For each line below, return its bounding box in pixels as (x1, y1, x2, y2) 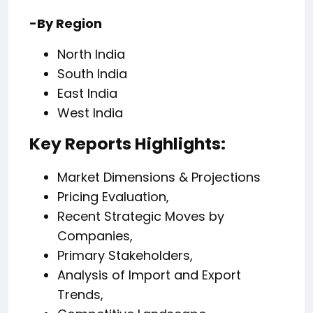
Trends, (57, 286, 103, 304)
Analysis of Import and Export (57, 266, 241, 284)
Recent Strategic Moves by (57, 208, 224, 226)
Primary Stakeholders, (57, 247, 193, 265)
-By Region (29, 15, 102, 33)
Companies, (57, 227, 133, 245)
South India (57, 65, 127, 83)
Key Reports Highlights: (29, 132, 226, 156)
